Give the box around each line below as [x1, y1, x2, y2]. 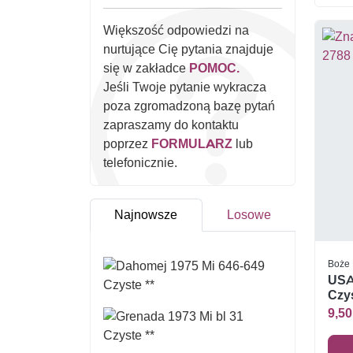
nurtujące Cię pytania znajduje [103, 41, 273, 57]
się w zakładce [103, 60, 189, 76]
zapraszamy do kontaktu [103, 117, 239, 132]
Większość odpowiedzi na [103, 22, 249, 38]
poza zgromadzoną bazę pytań [103, 98, 275, 113]
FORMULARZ [151, 136, 232, 151]
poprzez [103, 136, 151, 151]
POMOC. [189, 60, 240, 76]
